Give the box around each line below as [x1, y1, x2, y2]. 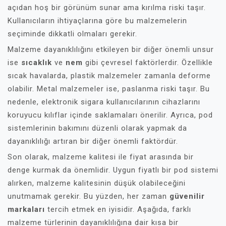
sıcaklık [21, 58, 52, 67]
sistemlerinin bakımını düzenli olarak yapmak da [8, 124, 187, 133]
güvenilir [169, 192, 205, 201]
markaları [8, 205, 45, 214]
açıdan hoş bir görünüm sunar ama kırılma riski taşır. [8, 3, 206, 12]
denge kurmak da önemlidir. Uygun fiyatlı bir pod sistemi [8, 165, 218, 175]
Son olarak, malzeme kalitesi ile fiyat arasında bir [8, 152, 194, 161]
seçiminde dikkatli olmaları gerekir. [8, 29, 137, 38]
